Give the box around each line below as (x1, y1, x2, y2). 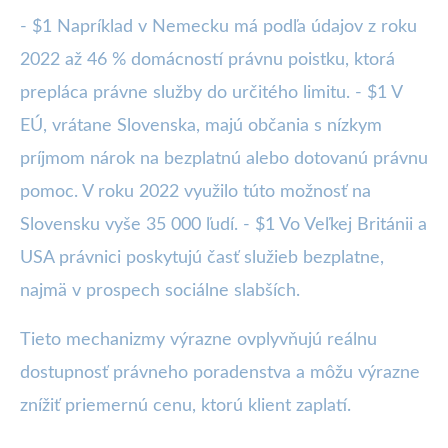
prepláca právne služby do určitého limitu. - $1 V (20, 84, 402, 103)
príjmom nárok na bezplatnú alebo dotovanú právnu (20, 150, 428, 169)
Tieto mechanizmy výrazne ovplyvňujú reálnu (20, 331, 377, 350)
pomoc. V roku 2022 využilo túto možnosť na (20, 183, 371, 202)
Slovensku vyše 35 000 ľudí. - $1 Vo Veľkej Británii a (20, 216, 427, 235)
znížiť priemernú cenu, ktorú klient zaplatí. (20, 397, 351, 416)
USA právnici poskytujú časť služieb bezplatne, (20, 249, 384, 268)
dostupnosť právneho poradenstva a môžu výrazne (20, 364, 420, 383)
